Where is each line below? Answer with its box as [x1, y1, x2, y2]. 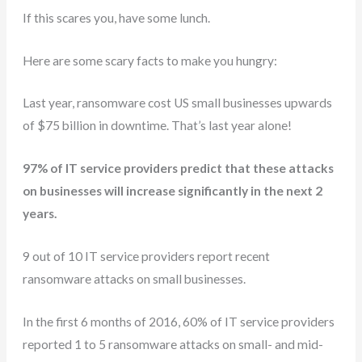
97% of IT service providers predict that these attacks [23, 161, 335, 176]
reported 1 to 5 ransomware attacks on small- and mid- [23, 336, 324, 351]
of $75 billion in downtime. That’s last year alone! [23, 118, 293, 133]
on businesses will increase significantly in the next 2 [23, 183, 323, 199]
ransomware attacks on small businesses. [23, 271, 246, 286]
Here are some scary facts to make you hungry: [23, 53, 278, 68]
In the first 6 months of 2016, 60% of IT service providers [23, 314, 335, 329]
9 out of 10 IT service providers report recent [23, 248, 271, 263]
